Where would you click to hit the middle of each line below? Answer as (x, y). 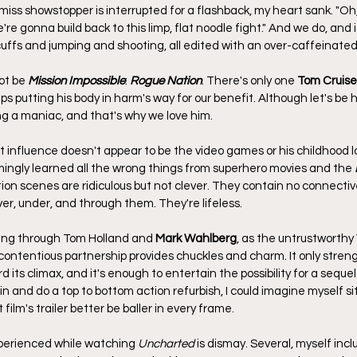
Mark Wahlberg (196, 238)
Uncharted (166, 343)
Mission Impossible (76, 80)
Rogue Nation (166, 80)
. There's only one (249, 80)
